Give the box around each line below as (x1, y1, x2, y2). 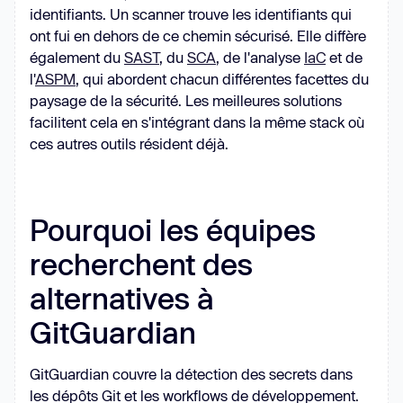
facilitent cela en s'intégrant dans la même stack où (30, 112, 364, 130)
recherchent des (30, 246, 253, 281)
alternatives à (30, 280, 214, 315)
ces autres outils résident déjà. (30, 134, 228, 152)
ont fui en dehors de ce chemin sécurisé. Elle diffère (30, 26, 366, 44)
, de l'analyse (216, 48, 304, 66)
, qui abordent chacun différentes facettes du (76, 69, 369, 87)
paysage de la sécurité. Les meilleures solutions (30, 91, 342, 109)
